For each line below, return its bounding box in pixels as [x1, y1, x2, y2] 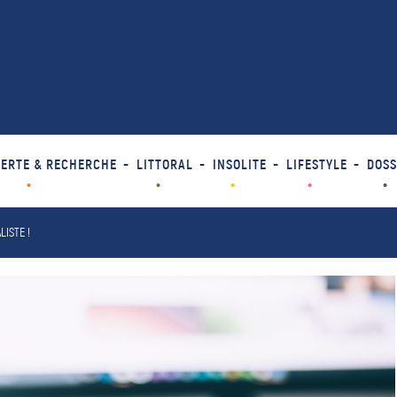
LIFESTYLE [285, 155, 347, 174]
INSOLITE [212, 155, 267, 174]
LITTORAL [136, 155, 193, 174]
